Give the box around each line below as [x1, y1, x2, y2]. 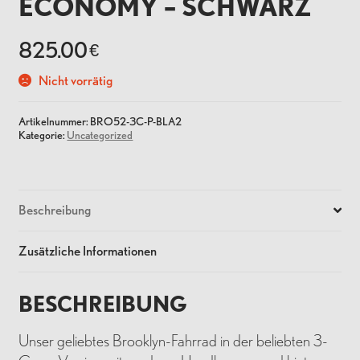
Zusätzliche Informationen [18, 243, 157, 260]
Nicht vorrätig [39, 72, 113, 88]
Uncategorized [67, 127, 133, 141]
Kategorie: [18, 127, 67, 141]
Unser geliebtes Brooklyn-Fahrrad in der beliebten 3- [18, 330, 329, 350]
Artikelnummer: [18, 113, 91, 128]
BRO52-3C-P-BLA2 [90, 113, 182, 128]
